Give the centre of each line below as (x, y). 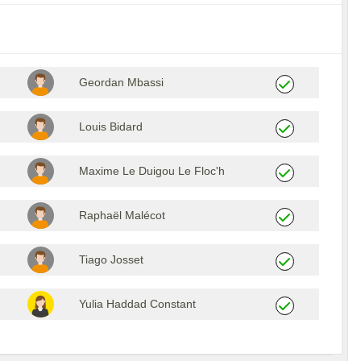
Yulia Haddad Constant (137, 303)
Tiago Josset (111, 259)
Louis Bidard (110, 126)
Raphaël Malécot (122, 215)
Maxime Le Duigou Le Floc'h (151, 170)
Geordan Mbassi (121, 82)
